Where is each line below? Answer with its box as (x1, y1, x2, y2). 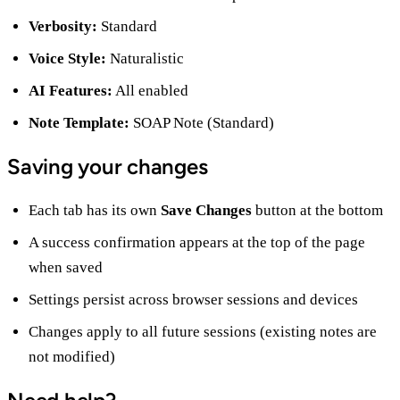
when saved (29, 259, 103, 277)
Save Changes (161, 202, 252, 220)
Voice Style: (29, 50, 106, 68)
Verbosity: (29, 18, 97, 36)
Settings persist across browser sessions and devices (29, 291, 358, 309)
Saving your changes (7, 154, 208, 180)
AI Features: (29, 82, 112, 100)
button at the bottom (252, 202, 383, 220)
